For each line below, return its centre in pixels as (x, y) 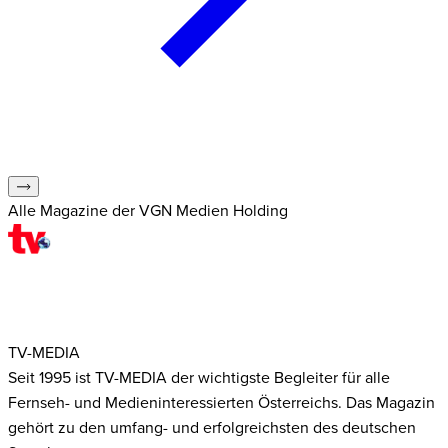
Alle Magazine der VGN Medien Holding (148, 210)
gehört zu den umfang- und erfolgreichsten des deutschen (212, 427)
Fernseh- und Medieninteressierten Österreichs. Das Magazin (221, 402)
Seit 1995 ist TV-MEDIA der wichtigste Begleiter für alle (199, 377)
